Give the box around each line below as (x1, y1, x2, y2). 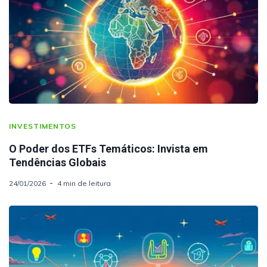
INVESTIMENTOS (9, 122, 76, 131)
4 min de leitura (57, 179, 111, 188)
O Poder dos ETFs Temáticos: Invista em (9, 142, 208, 156)
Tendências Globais (9, 156, 106, 169)
